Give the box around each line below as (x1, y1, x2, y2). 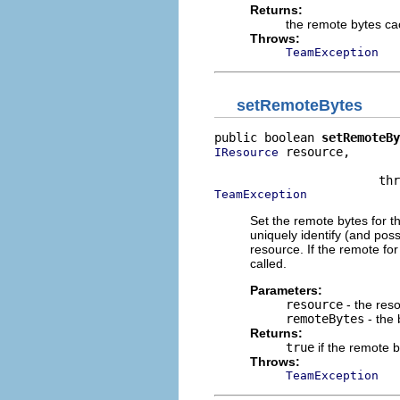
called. (250, 256, 287, 271)
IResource (214, 146, 279, 159)
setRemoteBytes (237, 96, 362, 114)
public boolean (214, 130, 321, 145)
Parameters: (250, 283, 322, 297)
